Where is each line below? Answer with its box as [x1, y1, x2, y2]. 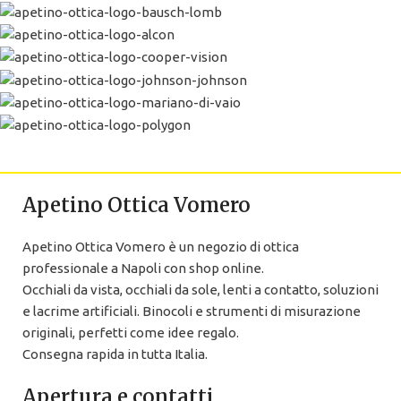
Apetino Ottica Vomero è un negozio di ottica [22, 238, 299, 254]
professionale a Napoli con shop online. [22, 260, 264, 276]
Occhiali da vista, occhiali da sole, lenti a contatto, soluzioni [22, 281, 379, 297]
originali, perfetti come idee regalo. [22, 324, 239, 340]
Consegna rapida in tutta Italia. [22, 346, 208, 362]
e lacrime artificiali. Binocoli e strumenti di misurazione [22, 303, 361, 319]
